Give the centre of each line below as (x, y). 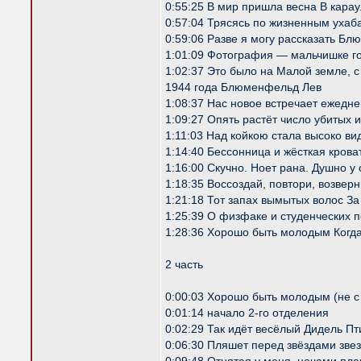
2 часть (184, 264)
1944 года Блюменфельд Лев (243, 87)
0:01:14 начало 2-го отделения (247, 313)
